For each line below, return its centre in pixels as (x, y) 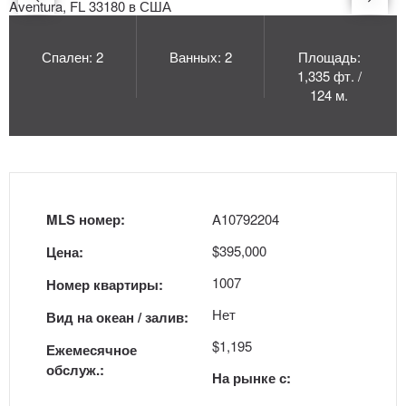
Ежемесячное (92, 350)
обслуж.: (75, 370)
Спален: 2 (73, 57)
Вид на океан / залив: (117, 317)
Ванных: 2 (200, 57)
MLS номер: (86, 219)
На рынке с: (251, 378)
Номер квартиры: (105, 285)
